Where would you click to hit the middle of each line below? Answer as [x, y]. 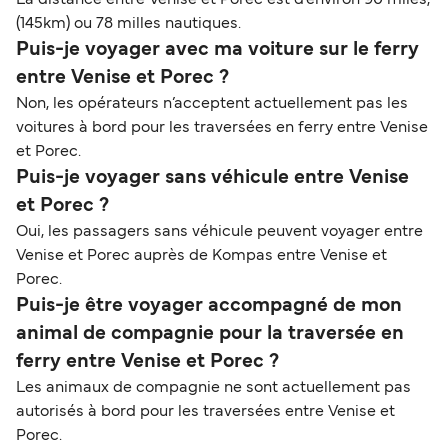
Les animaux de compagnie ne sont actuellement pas [213, 388]
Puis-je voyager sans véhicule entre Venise [212, 178]
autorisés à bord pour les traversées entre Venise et [205, 412]
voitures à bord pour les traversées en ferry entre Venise [222, 128]
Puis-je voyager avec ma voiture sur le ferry [217, 50]
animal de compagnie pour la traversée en [210, 334]
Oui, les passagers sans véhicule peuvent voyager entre [219, 232]
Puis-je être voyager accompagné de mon [209, 306]
